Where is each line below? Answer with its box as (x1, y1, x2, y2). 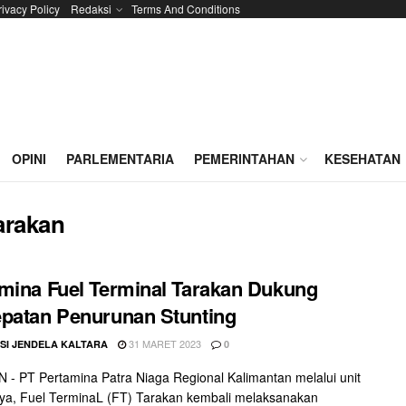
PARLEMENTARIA (66, 150, 174, 168)
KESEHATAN (324, 150, 401, 168)
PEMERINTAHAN (194, 150, 295, 168)
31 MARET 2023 (126, 336, 201, 351)
